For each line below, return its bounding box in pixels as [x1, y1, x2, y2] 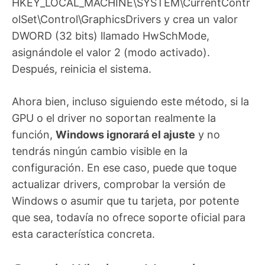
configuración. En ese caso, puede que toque [12, 161, 237, 174]
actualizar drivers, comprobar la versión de [12, 178, 225, 191]
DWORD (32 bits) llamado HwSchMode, [12, 30, 209, 43]
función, [12, 128, 56, 141]
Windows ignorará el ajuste [56, 128, 195, 141]
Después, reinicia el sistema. [12, 63, 151, 76]
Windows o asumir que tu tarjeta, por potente [12, 195, 239, 208]
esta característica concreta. [12, 228, 155, 241]
